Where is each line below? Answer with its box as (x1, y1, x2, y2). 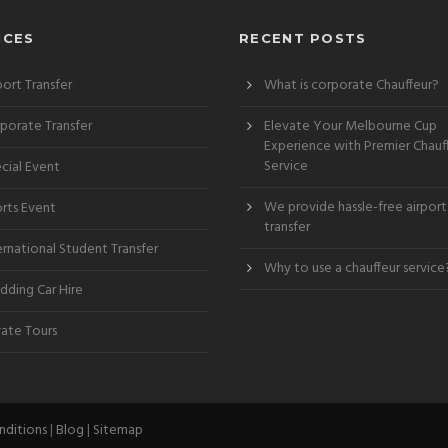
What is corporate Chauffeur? (264, 73, 439, 97)
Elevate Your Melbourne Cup (264, 114, 437, 138)
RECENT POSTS (239, 29, 367, 46)
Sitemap (93, 418, 143, 442)
